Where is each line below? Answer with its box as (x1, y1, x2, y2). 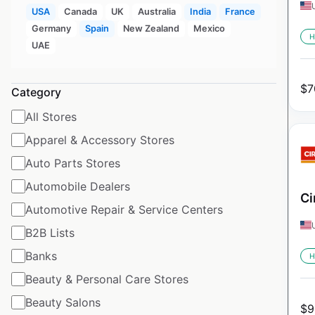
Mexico (193, 22, 225, 34)
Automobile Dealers (25, 179, 130, 193)
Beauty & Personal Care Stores (25, 271, 188, 286)
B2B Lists (25, 225, 75, 240)
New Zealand (122, 22, 179, 34)
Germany (31, 22, 71, 34)
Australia (137, 6, 176, 17)
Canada (63, 6, 97, 17)
